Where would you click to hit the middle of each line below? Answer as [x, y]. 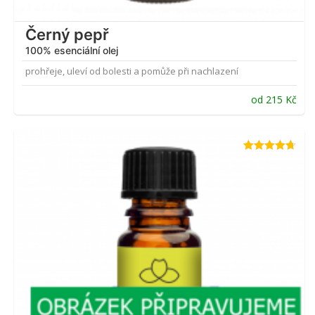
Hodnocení [265, 160]
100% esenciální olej [72, 51]
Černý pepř [67, 35]
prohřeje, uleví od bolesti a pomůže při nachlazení [132, 71]
